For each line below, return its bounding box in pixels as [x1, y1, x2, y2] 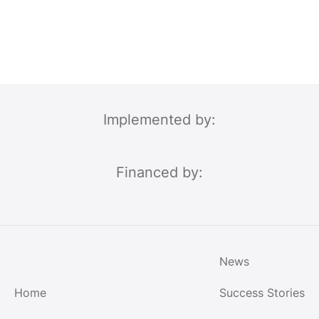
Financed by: [116, 163, 203, 181]
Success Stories [219, 285, 305, 300]
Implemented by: [103, 110, 216, 128]
